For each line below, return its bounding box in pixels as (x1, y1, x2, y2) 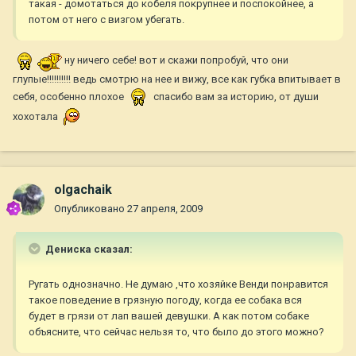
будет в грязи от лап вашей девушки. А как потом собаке (29, 310, 309, 323)
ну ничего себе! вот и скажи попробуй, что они (62, 54, 288, 67)
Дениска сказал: (43, 243, 133, 256)
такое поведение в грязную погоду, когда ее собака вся (29, 294, 302, 307)
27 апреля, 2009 (127, 203, 203, 215)
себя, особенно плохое (13, 91, 126, 103)
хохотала (13, 110, 60, 123)
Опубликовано (54, 203, 127, 215)
